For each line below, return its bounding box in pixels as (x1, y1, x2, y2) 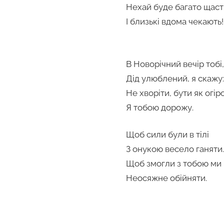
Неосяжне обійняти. (126, 173, 207, 183)
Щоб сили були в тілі (126, 129, 209, 140)
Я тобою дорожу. (126, 102, 193, 112)
